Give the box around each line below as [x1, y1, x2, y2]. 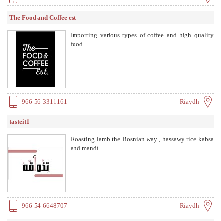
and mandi [71, 144, 99, 152]
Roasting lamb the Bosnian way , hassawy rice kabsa [71, 135, 214, 143]
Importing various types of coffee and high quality [71, 31, 214, 38]
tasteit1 [9, 117, 30, 125]
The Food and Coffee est [9, 13, 76, 21]
